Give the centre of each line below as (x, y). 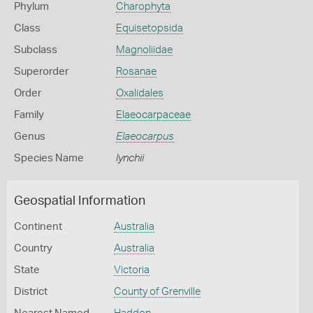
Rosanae (136, 72)
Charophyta (143, 7)
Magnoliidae (144, 50)
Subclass (36, 50)
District (31, 292)
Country (33, 248)
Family (29, 115)
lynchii (130, 158)
